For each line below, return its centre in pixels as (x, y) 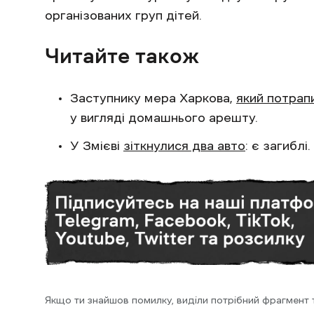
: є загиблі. (278, 145)
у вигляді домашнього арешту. (164, 117)
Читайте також (122, 55)
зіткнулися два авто (184, 145)
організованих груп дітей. (123, 15)
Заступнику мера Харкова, (153, 98)
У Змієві (97, 145)
